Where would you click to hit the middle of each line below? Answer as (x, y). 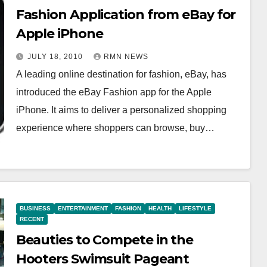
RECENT (32, 219)
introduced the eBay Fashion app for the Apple (114, 92)
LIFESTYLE (195, 208)
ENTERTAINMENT (83, 208)
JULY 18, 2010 (56, 56)
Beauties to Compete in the (105, 240)
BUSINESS (35, 208)
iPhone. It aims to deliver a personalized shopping (121, 110)
